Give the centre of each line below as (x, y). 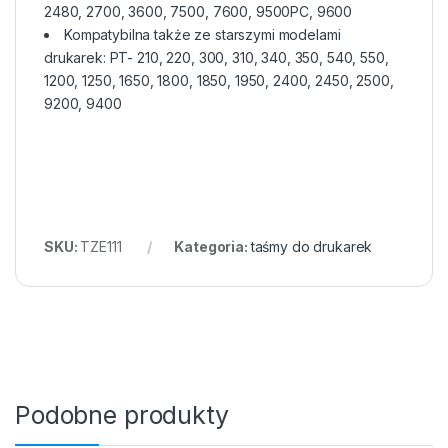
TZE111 (101, 247)
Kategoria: (212, 247)
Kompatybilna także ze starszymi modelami (202, 35)
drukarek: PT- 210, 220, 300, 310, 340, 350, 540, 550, (216, 58)
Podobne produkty (122, 415)
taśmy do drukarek (311, 247)
